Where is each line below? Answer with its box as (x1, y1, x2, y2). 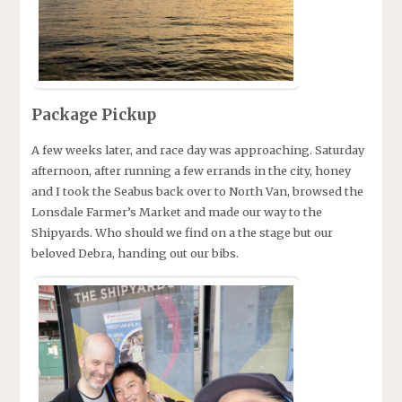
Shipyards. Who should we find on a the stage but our (31, 225, 333, 240)
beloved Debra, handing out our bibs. (31, 246, 239, 261)
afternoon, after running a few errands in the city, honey (31, 163, 351, 179)
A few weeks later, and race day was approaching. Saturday (31, 143, 364, 158)
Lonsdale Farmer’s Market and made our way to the (31, 205, 322, 220)
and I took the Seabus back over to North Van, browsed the (31, 184, 363, 199)
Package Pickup (31, 105, 156, 126)
